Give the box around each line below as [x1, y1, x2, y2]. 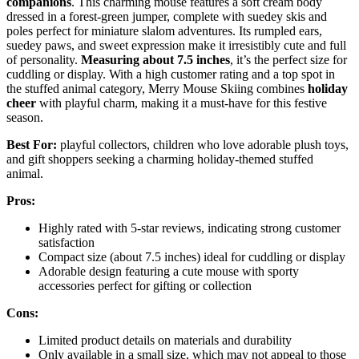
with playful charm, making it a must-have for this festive [36, 95, 327, 110]
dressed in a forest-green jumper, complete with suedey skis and [6, 9, 327, 23]
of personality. [6, 52, 81, 67]
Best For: [6, 137, 57, 151]
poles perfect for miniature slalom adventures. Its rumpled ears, [6, 23, 322, 38]
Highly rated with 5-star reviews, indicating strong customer [38, 220, 341, 235]
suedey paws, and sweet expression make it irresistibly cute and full [6, 38, 346, 52]
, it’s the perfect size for [230, 52, 347, 67]
